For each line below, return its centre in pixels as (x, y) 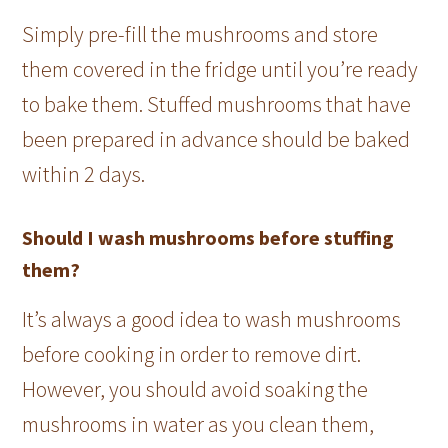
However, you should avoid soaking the (195, 388)
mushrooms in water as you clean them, (198, 423)
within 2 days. (84, 173)
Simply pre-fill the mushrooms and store (200, 33)
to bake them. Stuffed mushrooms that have (217, 103)
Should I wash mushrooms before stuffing (208, 237)
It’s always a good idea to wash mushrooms (212, 318)
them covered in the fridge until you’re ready (220, 68)
